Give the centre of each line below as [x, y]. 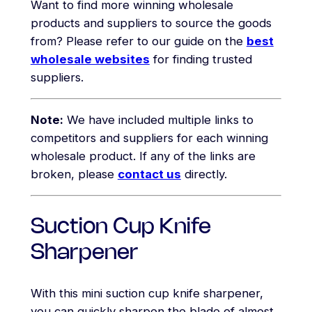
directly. [204, 174]
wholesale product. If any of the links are [143, 156]
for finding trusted [201, 59]
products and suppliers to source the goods [151, 23]
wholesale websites [90, 59]
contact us [149, 174]
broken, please [74, 174]
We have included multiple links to [158, 120]
